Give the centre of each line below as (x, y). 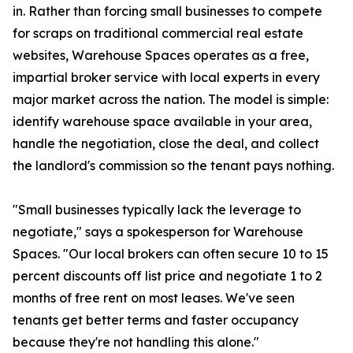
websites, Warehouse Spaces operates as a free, (161, 56)
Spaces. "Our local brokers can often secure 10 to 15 (171, 254)
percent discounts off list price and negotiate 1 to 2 (167, 276)
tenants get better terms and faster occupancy (156, 320)
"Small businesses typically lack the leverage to (157, 210)
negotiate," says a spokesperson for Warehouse (158, 232)
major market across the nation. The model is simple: (171, 100)
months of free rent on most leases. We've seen (154, 298)
